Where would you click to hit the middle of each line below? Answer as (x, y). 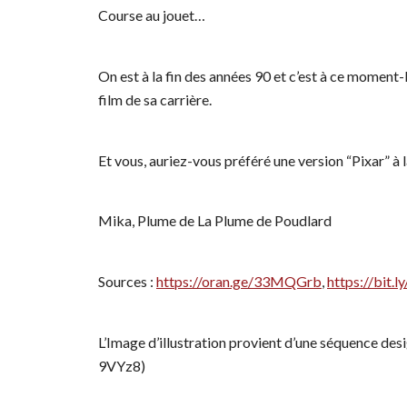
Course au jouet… (152, 15)
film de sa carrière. (155, 99)
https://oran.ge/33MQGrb (239, 282)
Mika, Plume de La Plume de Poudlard (215, 221)
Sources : (127, 282)
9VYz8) (123, 365)
